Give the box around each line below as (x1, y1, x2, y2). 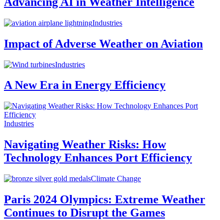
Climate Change (91, 174, 141, 183)
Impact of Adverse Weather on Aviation (4, 37, 203, 50)
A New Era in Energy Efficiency (4, 79, 165, 92)
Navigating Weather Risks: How (4, 138, 166, 151)
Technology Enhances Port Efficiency (4, 151, 192, 165)
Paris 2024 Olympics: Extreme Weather (4, 193, 205, 206)
